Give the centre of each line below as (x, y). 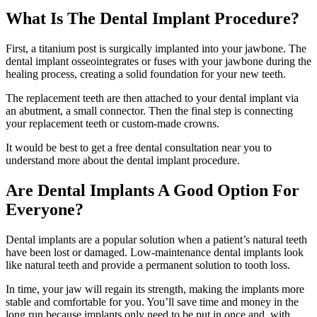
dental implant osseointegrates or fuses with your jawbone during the (158, 62)
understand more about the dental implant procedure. (124, 161)
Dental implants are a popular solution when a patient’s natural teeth (156, 240)
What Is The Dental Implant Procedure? (152, 19)
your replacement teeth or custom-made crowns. (113, 124)
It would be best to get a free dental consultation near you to (139, 148)
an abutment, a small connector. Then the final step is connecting (149, 111)
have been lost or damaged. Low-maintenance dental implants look (155, 253)
